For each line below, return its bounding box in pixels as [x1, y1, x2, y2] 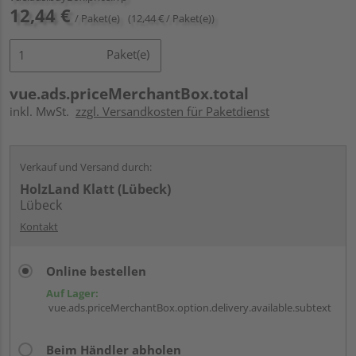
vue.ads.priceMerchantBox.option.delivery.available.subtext [46, 300, 331, 315]
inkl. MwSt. [10, 103, 75, 119]
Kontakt [20, 219, 58, 234]
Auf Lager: [46, 285, 99, 300]
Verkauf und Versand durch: [20, 159, 152, 174]
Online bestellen [46, 262, 146, 279]
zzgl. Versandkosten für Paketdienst [75, 103, 269, 119]
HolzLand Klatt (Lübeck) [20, 180, 171, 198]
